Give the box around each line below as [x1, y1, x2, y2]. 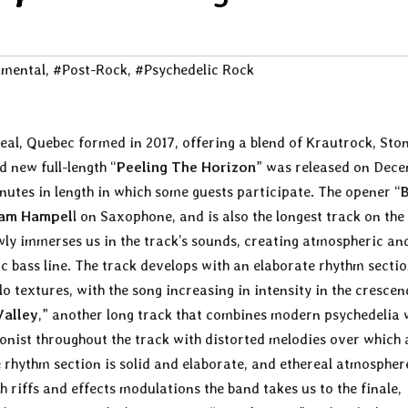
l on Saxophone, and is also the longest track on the [73, 208, 404, 226]
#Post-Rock [53, 61, 127, 79]
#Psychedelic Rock [135, 61, 254, 79]
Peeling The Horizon [117, 158, 256, 177]
